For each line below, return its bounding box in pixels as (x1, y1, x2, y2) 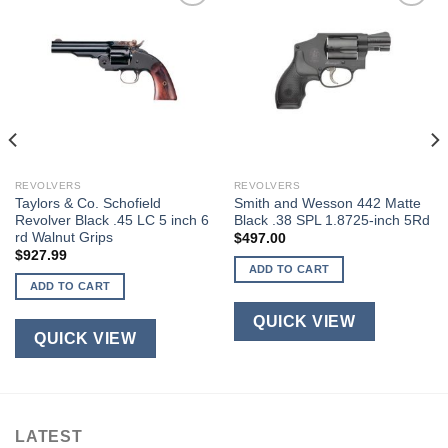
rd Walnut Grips (14, 229, 113, 245)
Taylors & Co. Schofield (14, 195, 161, 211)
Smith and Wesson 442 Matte (233, 195, 421, 211)
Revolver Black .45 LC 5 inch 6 (14, 212, 209, 228)
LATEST (15, 428, 83, 446)
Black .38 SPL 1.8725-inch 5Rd (233, 212, 430, 228)
